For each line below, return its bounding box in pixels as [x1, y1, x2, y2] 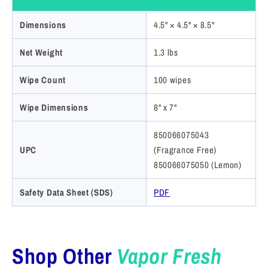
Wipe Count [20, 74, 66, 87]
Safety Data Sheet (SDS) [20, 186, 113, 199]
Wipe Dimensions [20, 101, 89, 114]
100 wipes [154, 74, 191, 87]
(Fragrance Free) [154, 144, 217, 157]
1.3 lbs [154, 46, 178, 59]
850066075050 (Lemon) [154, 159, 242, 172]
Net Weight [20, 46, 63, 59]
